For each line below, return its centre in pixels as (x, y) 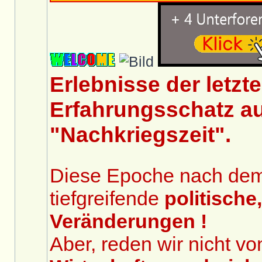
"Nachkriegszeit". (140, 135)
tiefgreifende (107, 198)
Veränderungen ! (128, 221)
